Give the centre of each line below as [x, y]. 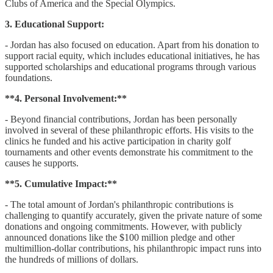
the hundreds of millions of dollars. [72, 259]
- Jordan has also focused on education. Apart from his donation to [132, 44]
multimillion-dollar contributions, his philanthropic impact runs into [133, 248]
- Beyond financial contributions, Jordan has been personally [121, 119]
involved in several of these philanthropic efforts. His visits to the [129, 130]
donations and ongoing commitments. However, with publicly [123, 226]
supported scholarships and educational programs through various [130, 66]
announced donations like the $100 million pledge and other [120, 237]
